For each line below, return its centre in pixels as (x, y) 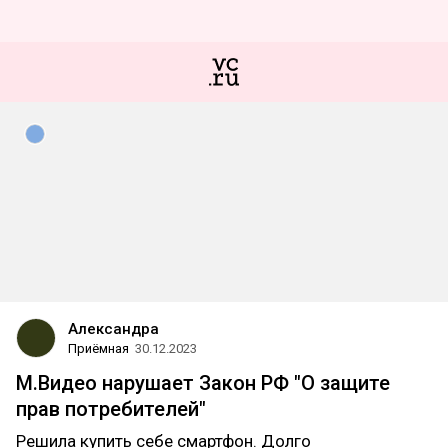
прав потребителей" (111, 409)
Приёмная (98, 348)
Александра (113, 329)
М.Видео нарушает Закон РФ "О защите (203, 383)
